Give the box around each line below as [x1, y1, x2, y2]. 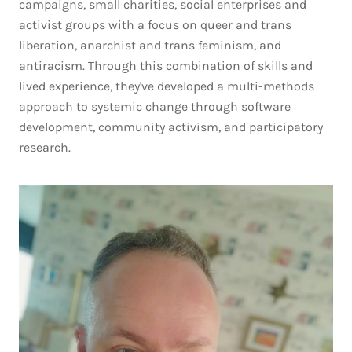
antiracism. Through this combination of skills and [19, 58, 313, 73]
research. [19, 140, 71, 155]
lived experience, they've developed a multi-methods [19, 79, 314, 93]
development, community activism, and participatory [19, 119, 323, 134]
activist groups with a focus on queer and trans [19, 17, 291, 32]
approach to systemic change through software [19, 99, 291, 114]
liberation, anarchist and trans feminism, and [19, 38, 281, 53]
